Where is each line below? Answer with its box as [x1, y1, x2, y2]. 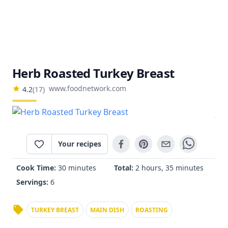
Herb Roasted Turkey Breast [12, 65, 175, 81]
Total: [114, 163, 135, 173]
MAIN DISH [90, 206, 124, 214]
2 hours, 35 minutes [135, 163, 204, 173]
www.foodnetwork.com [49, 83, 126, 93]
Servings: [16, 177, 50, 187]
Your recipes [58, 139, 101, 149]
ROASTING [135, 206, 168, 214]
